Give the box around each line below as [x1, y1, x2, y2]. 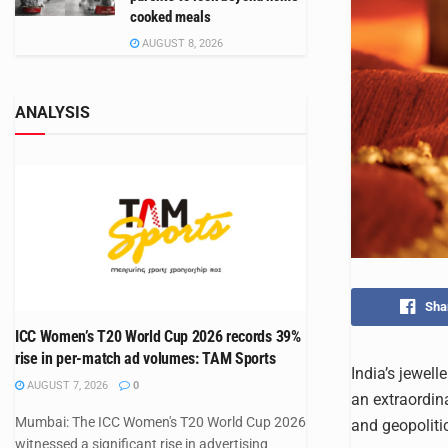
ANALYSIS [15, 103, 90, 122]
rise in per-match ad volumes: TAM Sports [15, 348, 276, 368]
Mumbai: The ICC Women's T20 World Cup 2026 [15, 413, 306, 430]
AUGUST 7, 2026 [24, 378, 108, 392]
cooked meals [130, 8, 211, 26]
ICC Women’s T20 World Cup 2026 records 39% [15, 326, 301, 346]
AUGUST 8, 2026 [139, 37, 223, 50]
